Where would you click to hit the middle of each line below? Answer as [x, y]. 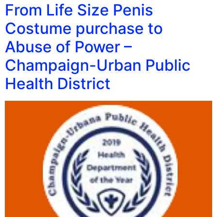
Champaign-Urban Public [98, 65]
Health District [58, 84]
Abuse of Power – [68, 47]
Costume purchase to [84, 28]
